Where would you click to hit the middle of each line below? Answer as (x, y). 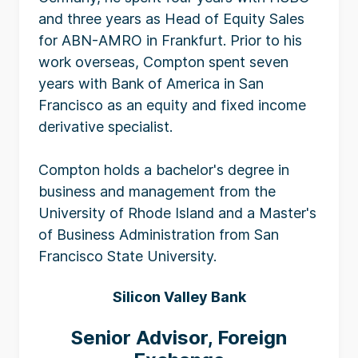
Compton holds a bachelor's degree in (164, 170)
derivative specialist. (105, 127)
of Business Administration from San (159, 235)
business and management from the (157, 191)
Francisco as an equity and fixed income (172, 105)
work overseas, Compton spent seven (163, 62)
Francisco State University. (127, 256)
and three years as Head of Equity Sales (171, 19)
